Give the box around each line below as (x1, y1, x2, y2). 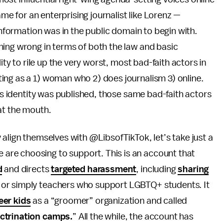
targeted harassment (51, 164, 137, 174)
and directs (2, 164, 51, 174)
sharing (178, 164, 209, 174)
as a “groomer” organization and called (31, 196, 187, 206)
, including (136, 164, 178, 174)
